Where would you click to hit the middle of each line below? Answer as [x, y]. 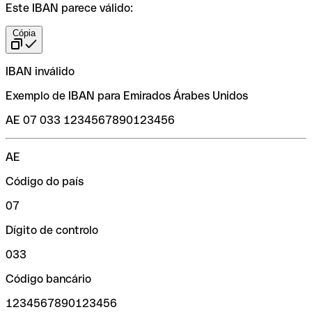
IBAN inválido [40, 71]
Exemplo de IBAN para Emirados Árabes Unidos [127, 95]
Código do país [45, 181]
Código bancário [48, 279]
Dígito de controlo [52, 230]
